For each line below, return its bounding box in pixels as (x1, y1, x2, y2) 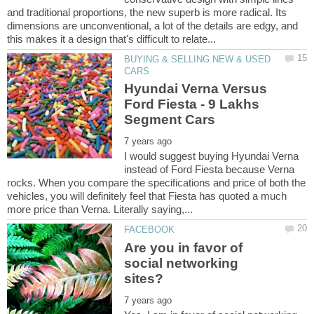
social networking (124, 255, 239, 271)
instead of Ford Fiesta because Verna (124, 163, 295, 176)
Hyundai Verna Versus (124, 81, 268, 97)
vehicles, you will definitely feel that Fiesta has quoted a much (7, 190, 287, 203)
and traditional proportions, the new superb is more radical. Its (7, 6, 287, 19)
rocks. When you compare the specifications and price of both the (7, 177, 306, 189)
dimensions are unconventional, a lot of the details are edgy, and (7, 20, 298, 32)
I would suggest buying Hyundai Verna (124, 150, 299, 163)
